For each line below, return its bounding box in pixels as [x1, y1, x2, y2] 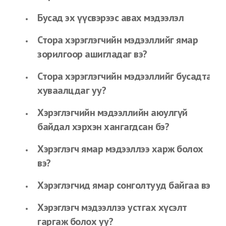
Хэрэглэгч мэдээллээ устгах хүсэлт [37, 201, 187, 214]
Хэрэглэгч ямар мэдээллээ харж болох [37, 142, 203, 155]
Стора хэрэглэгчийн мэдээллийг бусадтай [37, 70, 217, 83]
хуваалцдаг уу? [37, 84, 106, 97]
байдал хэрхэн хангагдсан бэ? [37, 120, 169, 133]
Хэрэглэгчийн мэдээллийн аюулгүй [37, 106, 188, 119]
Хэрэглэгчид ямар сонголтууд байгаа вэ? [37, 179, 214, 192]
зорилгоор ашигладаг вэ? [37, 47, 147, 61]
